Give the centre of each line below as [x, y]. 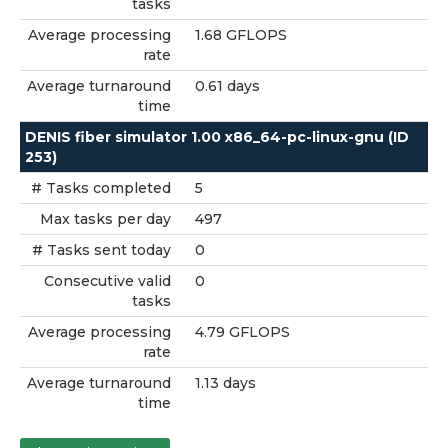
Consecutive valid [107, 281]
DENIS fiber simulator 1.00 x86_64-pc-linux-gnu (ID [217, 137]
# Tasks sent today [101, 250]
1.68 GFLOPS [241, 35]
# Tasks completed [101, 188]
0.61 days [227, 86]
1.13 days [225, 383]
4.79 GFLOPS [242, 332]
